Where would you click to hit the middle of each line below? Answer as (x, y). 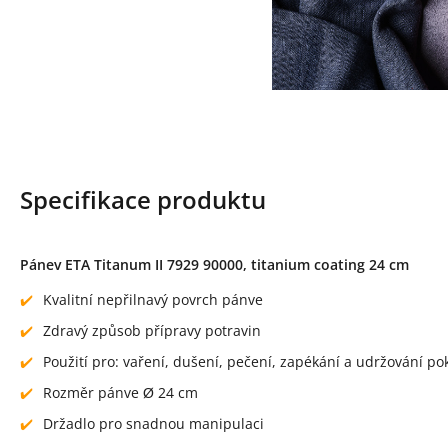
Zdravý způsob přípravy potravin (152, 330)
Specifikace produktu (143, 199)
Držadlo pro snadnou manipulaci (153, 423)
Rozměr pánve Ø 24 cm (120, 392)
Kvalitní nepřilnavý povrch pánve (153, 299)
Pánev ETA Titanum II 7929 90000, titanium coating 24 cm (214, 264)
